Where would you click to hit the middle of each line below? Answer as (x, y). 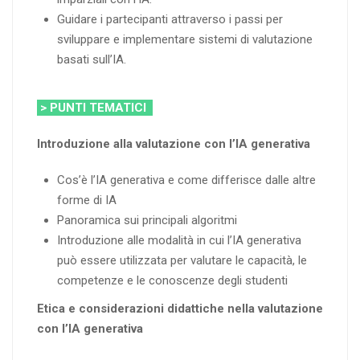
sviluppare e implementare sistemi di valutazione (185, 39)
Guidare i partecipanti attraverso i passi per (170, 19)
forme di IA (87, 200)
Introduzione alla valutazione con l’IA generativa (174, 143)
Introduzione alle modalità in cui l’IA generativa (179, 240)
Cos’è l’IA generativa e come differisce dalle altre (186, 180)
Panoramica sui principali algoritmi (147, 220)
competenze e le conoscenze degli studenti (172, 280)
